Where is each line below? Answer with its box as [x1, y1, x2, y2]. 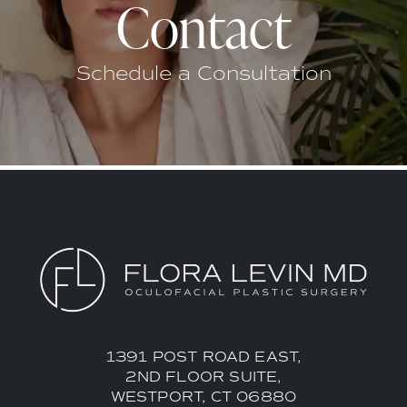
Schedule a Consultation [75, 61, 332, 84]
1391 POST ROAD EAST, [105, 347, 302, 365]
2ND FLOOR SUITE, [125, 367, 282, 385]
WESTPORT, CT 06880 [110, 387, 297, 405]
